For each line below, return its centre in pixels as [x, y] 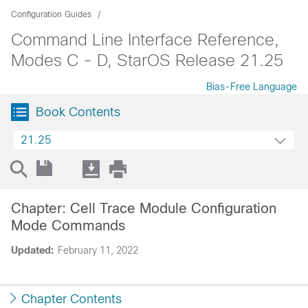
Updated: [32, 250]
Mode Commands [68, 225]
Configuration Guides [51, 14]
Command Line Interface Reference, [145, 40]
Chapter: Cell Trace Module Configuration [144, 208]
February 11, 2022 [98, 250]
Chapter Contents [71, 299]
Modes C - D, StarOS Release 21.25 [147, 60]
